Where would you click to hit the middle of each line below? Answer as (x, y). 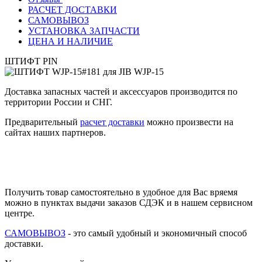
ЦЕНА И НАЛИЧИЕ (70, 41)
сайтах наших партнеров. (55, 132)
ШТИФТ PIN (31, 61)
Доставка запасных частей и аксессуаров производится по (121, 91)
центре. (20, 213)
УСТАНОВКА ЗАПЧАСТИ (84, 30)
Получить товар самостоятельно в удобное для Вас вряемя (121, 192)
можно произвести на (189, 122)
